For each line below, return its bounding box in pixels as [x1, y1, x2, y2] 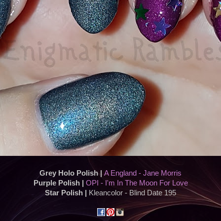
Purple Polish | [33, 179, 86, 187]
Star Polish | [45, 189, 89, 197]
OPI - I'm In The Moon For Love [85, 179, 188, 187]
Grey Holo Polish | [39, 169, 104, 178]
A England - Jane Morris [104, 169, 182, 178]
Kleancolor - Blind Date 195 [89, 189, 176, 197]
